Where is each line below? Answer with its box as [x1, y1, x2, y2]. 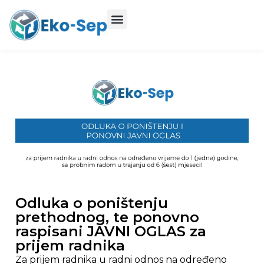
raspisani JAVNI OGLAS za [15, 223, 206, 240]
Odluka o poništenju [15, 194, 168, 212]
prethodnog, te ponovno [15, 209, 199, 226]
